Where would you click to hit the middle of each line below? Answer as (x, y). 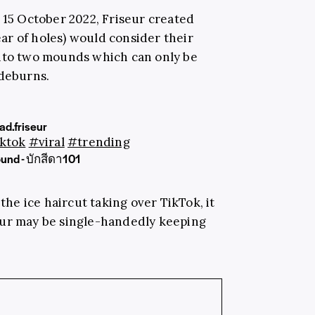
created (170, 19)
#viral (46, 142)
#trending (99, 142)
